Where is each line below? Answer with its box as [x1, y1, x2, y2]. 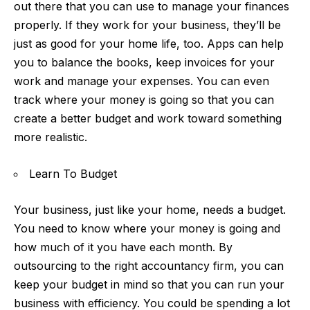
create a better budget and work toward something [14, 111, 282, 126]
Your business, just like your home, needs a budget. [14, 203, 286, 217]
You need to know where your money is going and [14, 221, 280, 236]
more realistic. [14, 130, 87, 145]
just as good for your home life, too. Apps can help [14, 37, 284, 51]
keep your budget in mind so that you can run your [14, 277, 284, 292]
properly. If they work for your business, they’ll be [14, 18, 281, 33]
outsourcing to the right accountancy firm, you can [14, 259, 284, 273]
